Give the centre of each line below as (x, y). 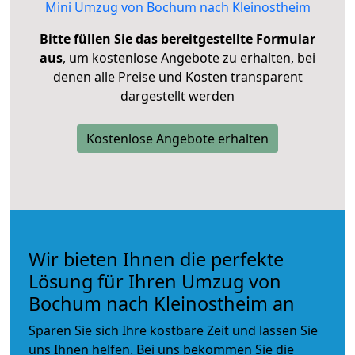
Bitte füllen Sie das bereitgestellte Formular (177, 38)
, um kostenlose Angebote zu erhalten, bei (189, 57)
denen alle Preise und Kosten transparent (177, 76)
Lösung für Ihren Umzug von (155, 281)
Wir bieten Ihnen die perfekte (156, 259)
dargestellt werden (177, 95)
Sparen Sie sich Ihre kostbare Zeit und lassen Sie (173, 330)
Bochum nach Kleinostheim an (162, 303)
